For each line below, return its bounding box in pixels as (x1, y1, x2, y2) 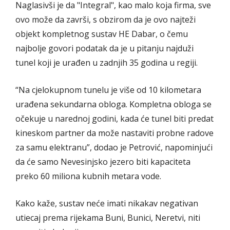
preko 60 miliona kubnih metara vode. (15, 170, 161, 182)
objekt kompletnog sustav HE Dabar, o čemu (15, 28, 188, 40)
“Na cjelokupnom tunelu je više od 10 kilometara (15, 84, 201, 95)
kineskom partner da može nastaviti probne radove (15, 127, 214, 139)
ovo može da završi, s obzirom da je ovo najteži (15, 13, 196, 25)
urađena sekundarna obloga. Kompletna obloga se (15, 98, 212, 110)
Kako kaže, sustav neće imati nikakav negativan (15, 197, 198, 209)
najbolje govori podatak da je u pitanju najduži (15, 42, 194, 54)
